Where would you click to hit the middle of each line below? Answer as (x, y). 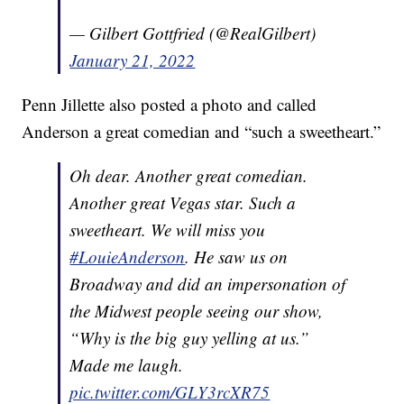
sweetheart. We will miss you (168, 230)
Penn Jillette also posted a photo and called (170, 105)
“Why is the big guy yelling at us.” (190, 338)
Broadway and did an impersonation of (208, 284)
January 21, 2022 (133, 60)
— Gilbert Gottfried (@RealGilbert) (193, 33)
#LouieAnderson (128, 257)
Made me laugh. (127, 365)
